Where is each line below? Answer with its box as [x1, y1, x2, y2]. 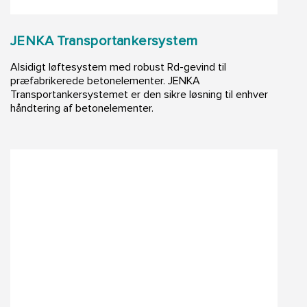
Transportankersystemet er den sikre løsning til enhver [10, 88, 268, 102]
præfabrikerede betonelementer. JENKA [10, 74, 200, 88]
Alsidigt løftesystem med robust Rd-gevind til [10, 60, 226, 75]
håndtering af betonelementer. [10, 101, 153, 116]
